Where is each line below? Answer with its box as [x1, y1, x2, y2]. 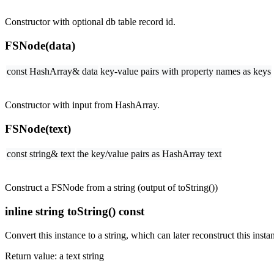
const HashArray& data [7, 65, 98, 76]
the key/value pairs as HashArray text [77, 149, 221, 160]
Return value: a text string [5, 250, 104, 261]
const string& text [7, 149, 75, 160]
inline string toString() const [5, 204, 144, 218]
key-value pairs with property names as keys [100, 65, 271, 76]
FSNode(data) [5, 39, 75, 53]
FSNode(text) [5, 122, 71, 135]
